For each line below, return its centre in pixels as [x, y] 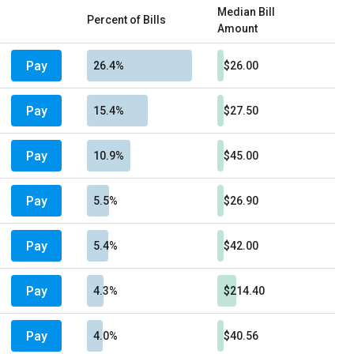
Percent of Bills [126, 20]
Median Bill [246, 12]
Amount [237, 28]
